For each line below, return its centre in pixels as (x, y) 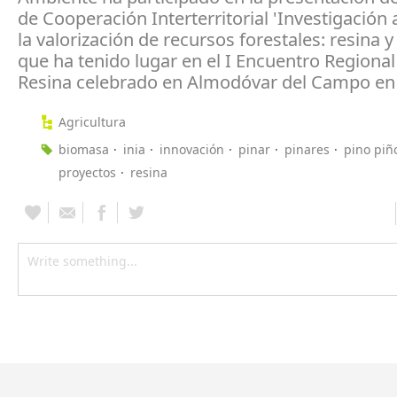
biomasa (84, 149)
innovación (192, 149)
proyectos (87, 172)
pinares (307, 149)
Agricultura (92, 121)
